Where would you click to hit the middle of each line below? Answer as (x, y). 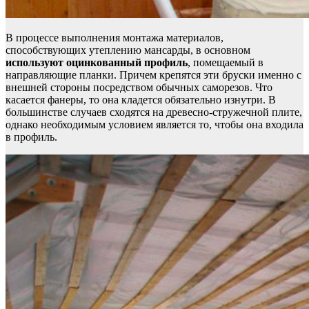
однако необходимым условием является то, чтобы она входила (154, 124)
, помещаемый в (226, 62)
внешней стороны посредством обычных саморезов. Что (139, 87)
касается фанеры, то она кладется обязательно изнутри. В (141, 99)
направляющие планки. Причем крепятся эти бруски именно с (153, 74)
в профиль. (31, 137)
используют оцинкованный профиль (97, 62)
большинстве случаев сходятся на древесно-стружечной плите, (154, 112)
